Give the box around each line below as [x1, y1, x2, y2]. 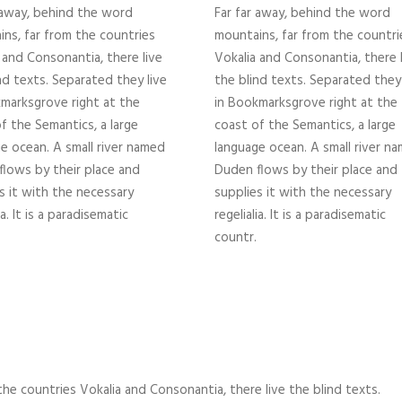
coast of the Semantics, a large [214, 115, 396, 137]
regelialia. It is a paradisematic [214, 205, 386, 227]
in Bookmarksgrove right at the [214, 92, 398, 115]
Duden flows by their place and [214, 160, 398, 182]
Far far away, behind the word [214, 3, 390, 25]
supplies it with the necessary [214, 182, 391, 205]
